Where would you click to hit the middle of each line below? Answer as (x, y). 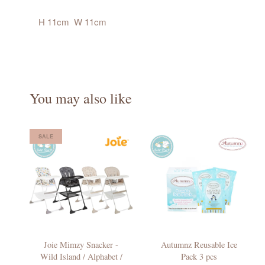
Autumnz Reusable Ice (199, 245)
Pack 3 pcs (199, 257)
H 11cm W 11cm (72, 22)
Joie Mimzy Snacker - (81, 245)
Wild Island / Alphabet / (81, 257)
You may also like (81, 98)
